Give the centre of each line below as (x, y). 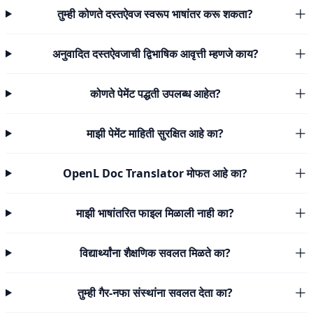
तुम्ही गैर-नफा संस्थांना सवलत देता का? (155, 293)
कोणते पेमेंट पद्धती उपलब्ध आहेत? (155, 94)
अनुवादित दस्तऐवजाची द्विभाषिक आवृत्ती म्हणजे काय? (155, 54)
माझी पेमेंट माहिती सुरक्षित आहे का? (155, 133)
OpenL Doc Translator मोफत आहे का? (155, 173)
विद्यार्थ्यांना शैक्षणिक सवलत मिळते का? (155, 253)
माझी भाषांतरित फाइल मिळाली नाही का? (155, 213)
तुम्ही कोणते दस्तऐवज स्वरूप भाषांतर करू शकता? (155, 14)
